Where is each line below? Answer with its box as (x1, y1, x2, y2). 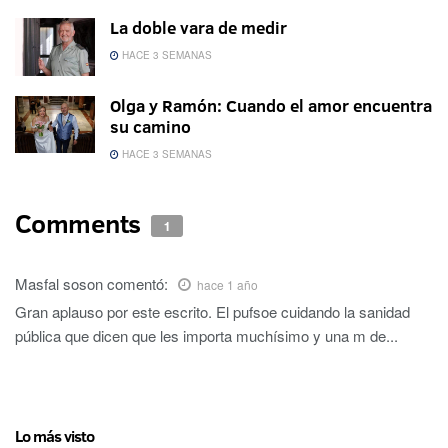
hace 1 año (197, 275, 258, 293)
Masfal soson (15, 272, 103, 294)
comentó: (107, 272, 168, 294)
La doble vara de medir (110, 16, 287, 40)
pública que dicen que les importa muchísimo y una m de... (15, 324, 398, 346)
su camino (110, 114, 191, 138)
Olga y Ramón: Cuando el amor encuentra (110, 93, 432, 117)
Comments (15, 204, 147, 241)
